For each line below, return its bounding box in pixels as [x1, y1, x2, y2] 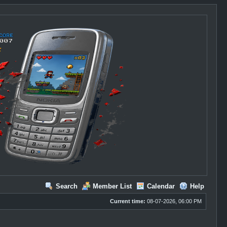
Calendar [146, 182, 175, 190]
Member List [92, 182, 132, 190]
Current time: [109, 198, 145, 204]
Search [55, 182, 78, 190]
